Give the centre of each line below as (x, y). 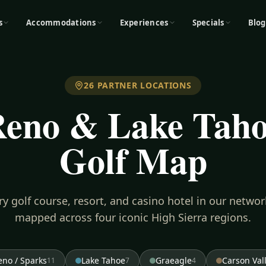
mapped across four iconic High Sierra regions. (133, 217)
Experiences (144, 22)
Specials (208, 22)
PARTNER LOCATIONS (143, 85)
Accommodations (61, 22)
